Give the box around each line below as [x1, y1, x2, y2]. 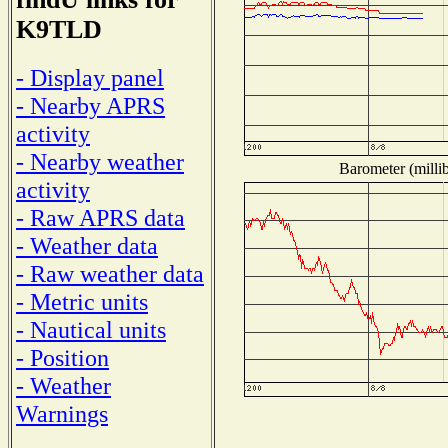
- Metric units [16, 287, 148, 315]
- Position [16, 343, 109, 371]
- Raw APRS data [16, 203, 185, 231]
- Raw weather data [16, 259, 204, 287]
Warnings [16, 399, 108, 427]
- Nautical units [16, 315, 166, 343]
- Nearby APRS [16, 91, 165, 119]
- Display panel [16, 63, 164, 91]
